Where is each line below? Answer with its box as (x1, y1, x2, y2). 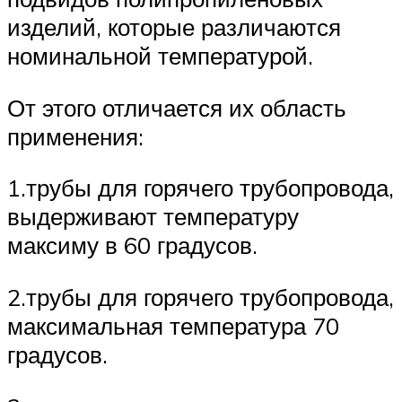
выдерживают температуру (7, 202, 299, 232)
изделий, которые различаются (7, 13, 341, 42)
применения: (7, 121, 144, 151)
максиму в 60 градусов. (7, 231, 258, 260)
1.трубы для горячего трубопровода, (7, 173, 394, 203)
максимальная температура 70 (7, 311, 339, 340)
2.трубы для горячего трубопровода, (7, 283, 394, 311)
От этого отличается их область (7, 92, 346, 122)
